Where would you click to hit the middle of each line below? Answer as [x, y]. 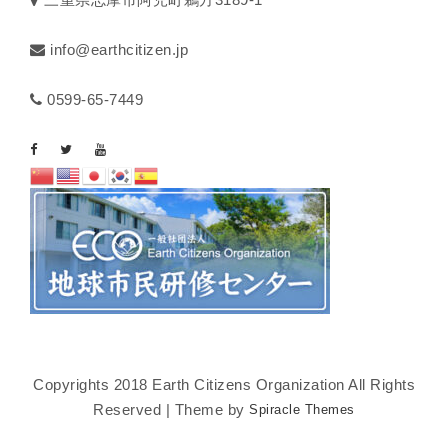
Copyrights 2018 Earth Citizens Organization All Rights [224, 384]
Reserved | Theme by [171, 409]
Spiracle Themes [302, 409]
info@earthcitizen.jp [116, 50]
